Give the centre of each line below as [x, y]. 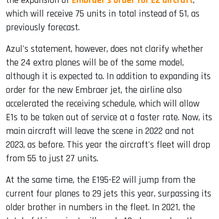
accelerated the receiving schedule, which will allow [103, 104]
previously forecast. [43, 27]
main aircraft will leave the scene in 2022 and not [100, 131]
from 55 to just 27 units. [52, 158]
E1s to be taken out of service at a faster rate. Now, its [109, 117]
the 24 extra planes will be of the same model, [95, 63]
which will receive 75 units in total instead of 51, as [103, 14]
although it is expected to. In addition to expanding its [108, 76]
